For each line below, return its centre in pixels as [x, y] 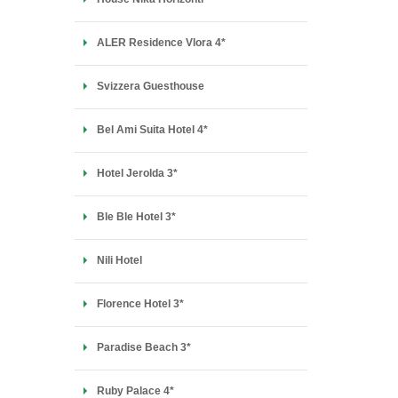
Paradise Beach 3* [143, 347]
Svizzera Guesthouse [150, 86]
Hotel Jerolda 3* [137, 173]
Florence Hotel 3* [140, 304]
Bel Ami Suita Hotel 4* [152, 130]
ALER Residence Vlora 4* [161, 43]
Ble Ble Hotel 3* [136, 217]
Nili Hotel [119, 260]
